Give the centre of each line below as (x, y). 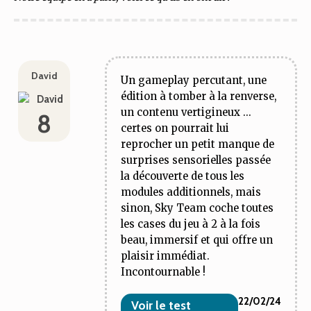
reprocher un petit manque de (198, 144)
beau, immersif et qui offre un (197, 240)
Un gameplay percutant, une (194, 80)
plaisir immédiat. (166, 256)
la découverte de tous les (183, 176)
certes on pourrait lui (175, 128)
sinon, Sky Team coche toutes (197, 208)
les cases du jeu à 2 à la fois (191, 224)
